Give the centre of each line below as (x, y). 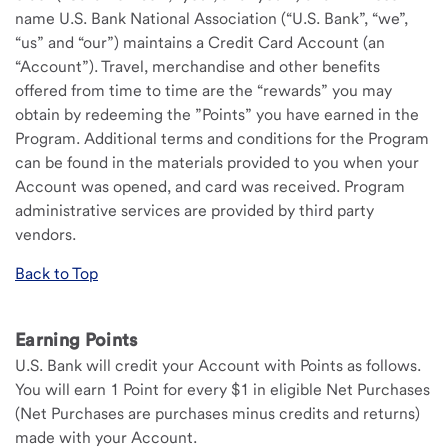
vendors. (45, 234)
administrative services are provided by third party (194, 210)
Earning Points (76, 339)
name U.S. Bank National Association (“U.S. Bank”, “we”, (211, 18)
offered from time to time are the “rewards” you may (203, 90)
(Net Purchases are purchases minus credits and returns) (217, 413)
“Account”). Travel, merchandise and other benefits (197, 66)
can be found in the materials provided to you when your (217, 162)
